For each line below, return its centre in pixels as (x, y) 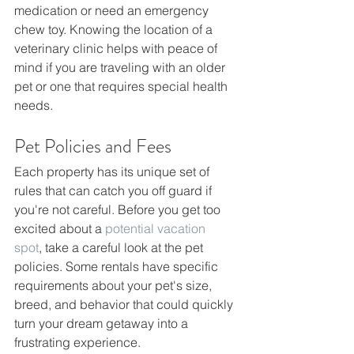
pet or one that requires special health (122, 86)
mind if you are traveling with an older (121, 67)
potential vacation (157, 228)
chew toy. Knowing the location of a (115, 29)
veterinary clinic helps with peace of (117, 48)
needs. (34, 105)
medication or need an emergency (113, 10)
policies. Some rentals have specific (118, 266)
